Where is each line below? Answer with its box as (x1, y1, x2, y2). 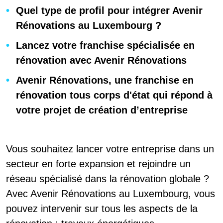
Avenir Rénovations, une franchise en (16, 74, 194, 86)
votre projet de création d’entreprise (16, 104, 188, 115)
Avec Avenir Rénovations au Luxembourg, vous (6, 188, 215, 199)
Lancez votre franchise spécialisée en (16, 39, 195, 51)
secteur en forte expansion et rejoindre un (6, 158, 191, 169)
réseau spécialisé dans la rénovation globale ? (6, 173, 209, 184)
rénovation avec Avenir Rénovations (16, 54, 187, 66)
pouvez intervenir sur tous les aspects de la (6, 203, 198, 214)
